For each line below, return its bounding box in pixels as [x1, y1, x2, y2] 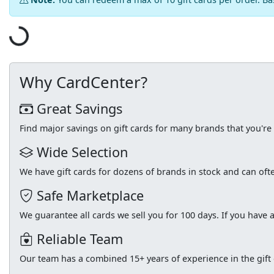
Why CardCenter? [20, 71, 147, 94]
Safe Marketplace [33, 187, 144, 205]
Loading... [10, 24, 50, 61]
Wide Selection [33, 143, 128, 161]
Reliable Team [33, 230, 123, 248]
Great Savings [33, 100, 122, 118]
